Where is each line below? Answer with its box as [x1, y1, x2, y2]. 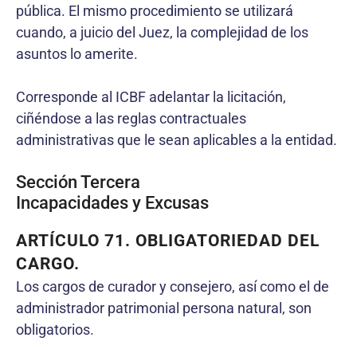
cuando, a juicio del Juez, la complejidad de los [16, 23, 308, 41]
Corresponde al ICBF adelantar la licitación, [16, 88, 286, 105]
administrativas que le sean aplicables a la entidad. [16, 131, 337, 148]
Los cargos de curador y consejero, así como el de [16, 277, 329, 295]
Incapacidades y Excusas [16, 192, 209, 213]
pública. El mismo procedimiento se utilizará [16, 2, 293, 19]
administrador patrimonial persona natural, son [16, 299, 312, 316]
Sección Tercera [16, 171, 140, 192]
